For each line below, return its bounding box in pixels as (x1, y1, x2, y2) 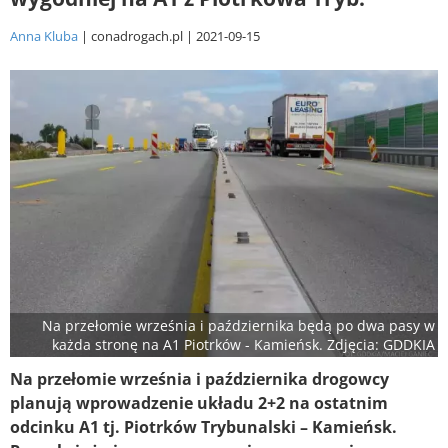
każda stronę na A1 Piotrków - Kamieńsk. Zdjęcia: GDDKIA (52, 335, 435, 355)
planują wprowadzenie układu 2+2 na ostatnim (10, 392, 388, 415)
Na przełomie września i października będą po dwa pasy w (42, 316, 435, 336)
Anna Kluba (10, 27, 78, 45)
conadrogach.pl (91, 27, 183, 45)
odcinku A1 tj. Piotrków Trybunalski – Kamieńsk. (10, 416, 397, 439)
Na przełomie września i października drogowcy (10, 368, 389, 391)
